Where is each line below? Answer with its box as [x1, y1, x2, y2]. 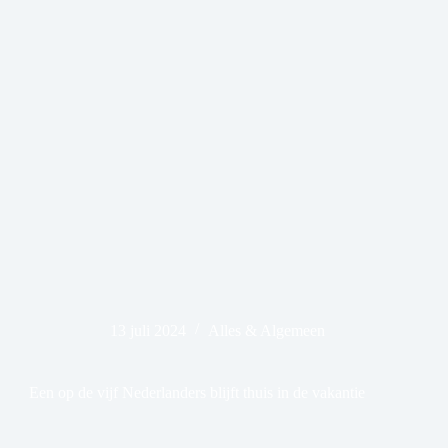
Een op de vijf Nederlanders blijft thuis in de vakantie [29, 383, 366, 401]
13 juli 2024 [109, 321, 186, 339]
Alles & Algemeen [207, 321, 325, 339]
